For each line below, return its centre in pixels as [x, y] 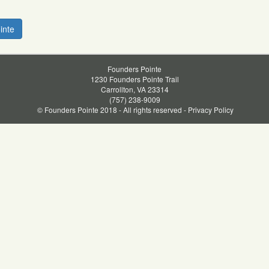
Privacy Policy [211, 110]
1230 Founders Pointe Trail [134, 79]
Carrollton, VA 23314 [134, 89]
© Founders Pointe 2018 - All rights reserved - [112, 110]
